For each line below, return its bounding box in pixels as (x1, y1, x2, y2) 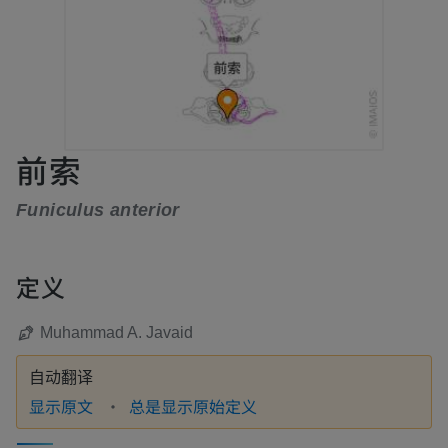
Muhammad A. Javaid (40, 323, 193, 341)
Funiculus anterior (16, 199, 180, 220)
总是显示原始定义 (129, 393, 257, 418)
